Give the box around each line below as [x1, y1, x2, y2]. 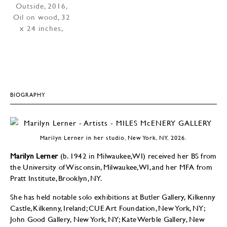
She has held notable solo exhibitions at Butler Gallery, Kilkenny [10, 192, 216, 201]
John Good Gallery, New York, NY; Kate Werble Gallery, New [10, 214, 205, 223]
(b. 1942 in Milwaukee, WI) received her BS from [60, 150, 217, 160]
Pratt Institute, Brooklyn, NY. [10, 173, 102, 182]
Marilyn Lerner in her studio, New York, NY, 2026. [40, 133, 187, 141]
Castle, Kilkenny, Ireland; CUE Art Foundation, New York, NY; [10, 203, 205, 212]
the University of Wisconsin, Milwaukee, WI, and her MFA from [10, 162, 212, 171]
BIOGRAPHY [10, 90, 46, 98]
